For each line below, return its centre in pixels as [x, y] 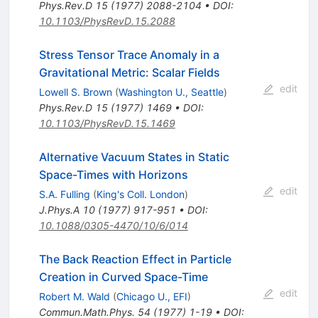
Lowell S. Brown [75, 92]
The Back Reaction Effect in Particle [135, 259]
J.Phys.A [59, 210]
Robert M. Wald [74, 297]
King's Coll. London [140, 194]
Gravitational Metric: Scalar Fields [129, 73]
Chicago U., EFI [152, 297]
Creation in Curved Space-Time [123, 277]
